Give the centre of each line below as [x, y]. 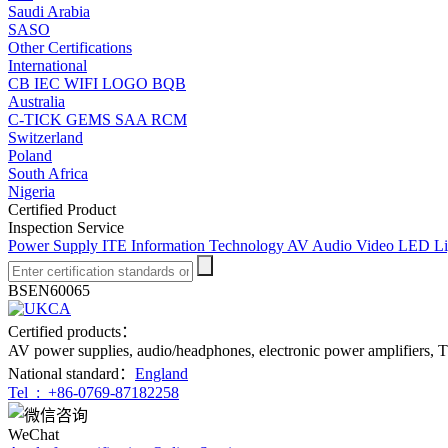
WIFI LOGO [108, 83]
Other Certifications [70, 47]
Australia [36, 101]
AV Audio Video [342, 245]
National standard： [71, 373]
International [47, 65]
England [161, 373]
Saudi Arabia [49, 11]
